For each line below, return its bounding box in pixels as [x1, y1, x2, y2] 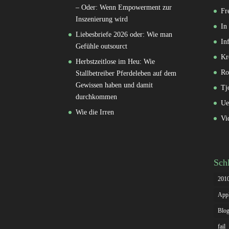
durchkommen [76, 93, 118, 101]
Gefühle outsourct [76, 42, 128, 51]
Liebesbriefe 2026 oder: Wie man [76, 31, 173, 39]
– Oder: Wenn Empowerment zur [76, 4, 172, 12]
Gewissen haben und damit [76, 81, 153, 89]
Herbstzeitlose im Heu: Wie [76, 58, 155, 66]
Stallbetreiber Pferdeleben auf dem [76, 70, 177, 78]
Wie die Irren [76, 108, 114, 117]
